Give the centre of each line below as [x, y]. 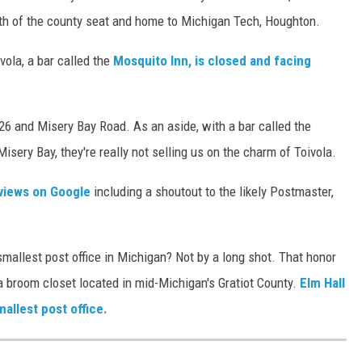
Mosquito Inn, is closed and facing [212, 60]
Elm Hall [322, 282]
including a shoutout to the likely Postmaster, [214, 191]
